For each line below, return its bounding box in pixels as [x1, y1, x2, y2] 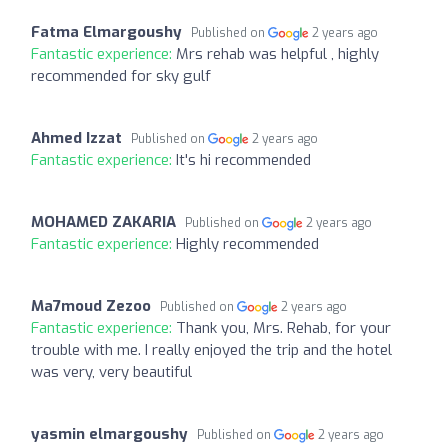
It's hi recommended [176, 149, 311, 170]
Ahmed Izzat [31, 127, 122, 148]
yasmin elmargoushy [31, 423, 188, 444]
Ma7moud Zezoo [31, 295, 151, 316]
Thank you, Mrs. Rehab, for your [176, 317, 391, 338]
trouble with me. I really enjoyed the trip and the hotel [31, 339, 392, 360]
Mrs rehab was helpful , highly [176, 43, 379, 64]
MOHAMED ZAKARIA [31, 211, 176, 232]
